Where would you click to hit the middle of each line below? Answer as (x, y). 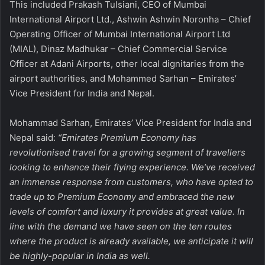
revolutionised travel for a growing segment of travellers (127, 152)
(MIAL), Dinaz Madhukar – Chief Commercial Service (118, 49)
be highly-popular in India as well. (80, 256)
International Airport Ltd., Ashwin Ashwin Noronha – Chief (130, 19)
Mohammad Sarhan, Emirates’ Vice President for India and (130, 122)
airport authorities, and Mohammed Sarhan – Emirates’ (123, 78)
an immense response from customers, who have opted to (131, 182)
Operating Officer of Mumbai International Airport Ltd (120, 34)
